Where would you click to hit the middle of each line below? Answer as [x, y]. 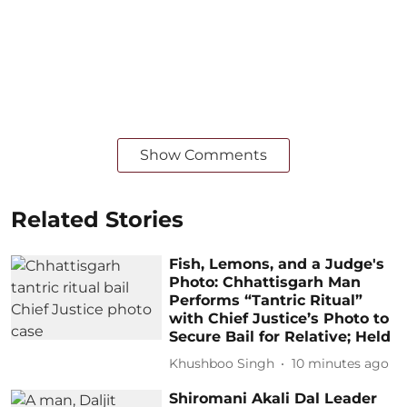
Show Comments [203, 154]
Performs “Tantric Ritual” [266, 300]
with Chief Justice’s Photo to [279, 318]
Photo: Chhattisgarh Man [265, 282]
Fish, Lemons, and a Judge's [277, 263]
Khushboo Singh [222, 363]
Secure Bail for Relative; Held [280, 336]
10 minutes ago [341, 363]
